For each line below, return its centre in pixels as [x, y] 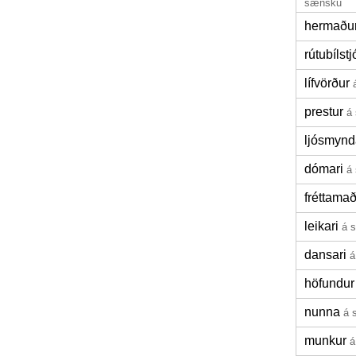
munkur [325, 341]
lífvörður [327, 83]
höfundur [329, 283]
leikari [321, 226]
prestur [324, 112]
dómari [324, 169]
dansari [325, 255]
